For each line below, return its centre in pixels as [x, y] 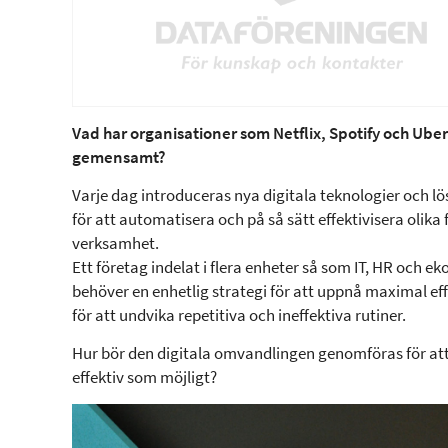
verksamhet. [115, 243]
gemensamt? [119, 157]
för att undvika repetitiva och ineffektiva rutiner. [239, 315]
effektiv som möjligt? [144, 377]
